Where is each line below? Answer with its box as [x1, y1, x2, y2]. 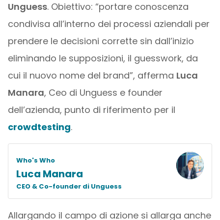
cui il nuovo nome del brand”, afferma [7, 69, 176, 82]
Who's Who [16, 156, 55, 165]
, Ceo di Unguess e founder [44, 86, 163, 99]
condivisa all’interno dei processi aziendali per [7, 18, 210, 30]
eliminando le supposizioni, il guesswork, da [7, 52, 198, 64]
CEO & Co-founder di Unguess [16, 182, 122, 191]
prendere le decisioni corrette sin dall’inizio [7, 35, 194, 47]
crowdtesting [7, 121, 71, 133]
